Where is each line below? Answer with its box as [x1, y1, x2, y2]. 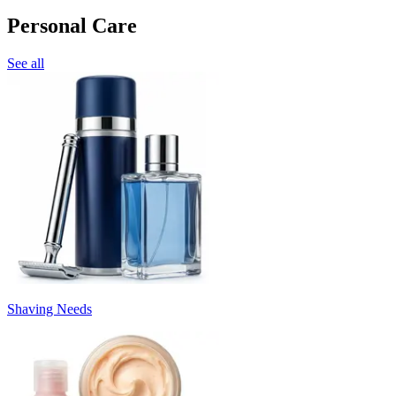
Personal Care [7, 13, 137, 37]
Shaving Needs [7, 301, 92, 316]
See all [7, 55, 44, 71]
